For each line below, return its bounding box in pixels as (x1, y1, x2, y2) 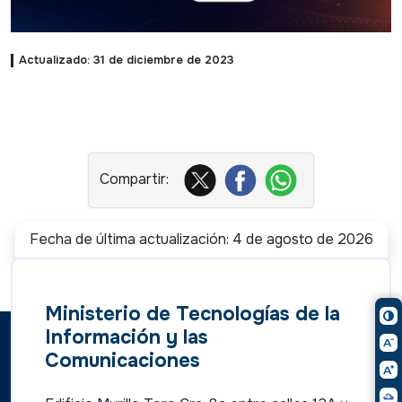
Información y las (45, 324, 208, 350)
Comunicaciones (45, 347, 200, 373)
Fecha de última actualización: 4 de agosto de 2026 (29, 229, 373, 249)
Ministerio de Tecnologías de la (45, 301, 340, 327)
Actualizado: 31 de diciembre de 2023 (19, 53, 234, 68)
